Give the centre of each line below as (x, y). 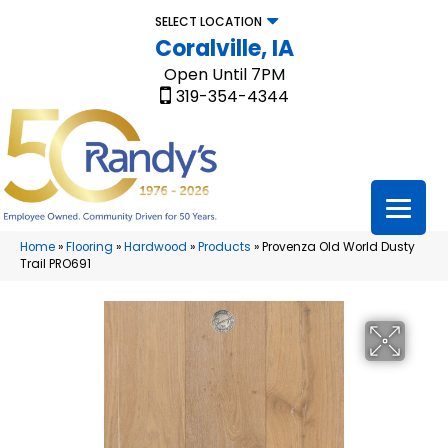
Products (224, 247)
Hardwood (155, 247)
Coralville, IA (224, 48)
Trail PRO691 (55, 264)
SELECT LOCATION (208, 21)
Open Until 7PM (224, 74)
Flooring (89, 247)
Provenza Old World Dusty (338, 247)
